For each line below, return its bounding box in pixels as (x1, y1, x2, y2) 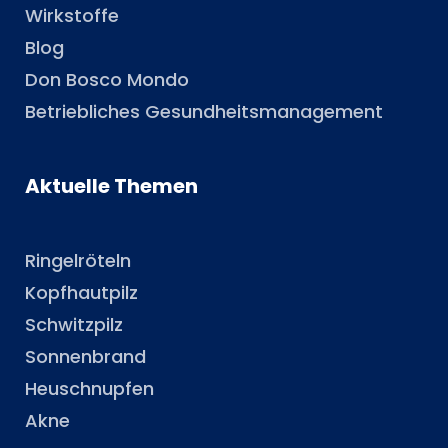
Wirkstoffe (25, 3, 119, 29)
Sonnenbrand (25, 344, 146, 370)
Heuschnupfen (25, 376, 154, 402)
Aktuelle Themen (25, 172, 198, 201)
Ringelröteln (25, 248, 131, 274)
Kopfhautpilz (25, 280, 138, 306)
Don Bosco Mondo (25, 67, 189, 93)
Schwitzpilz (25, 312, 123, 338)
